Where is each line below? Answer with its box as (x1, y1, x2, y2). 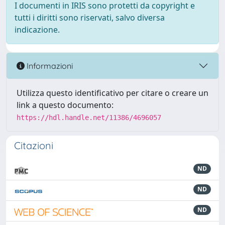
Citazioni (14, 139, 53, 152)
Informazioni (25, 60, 73, 71)
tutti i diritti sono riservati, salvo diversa (15, 12, 165, 23)
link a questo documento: (17, 99, 114, 110)
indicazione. (15, 24, 60, 35)
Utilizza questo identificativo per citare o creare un (17, 87, 208, 98)
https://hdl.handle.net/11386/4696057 (17, 114, 161, 122)
